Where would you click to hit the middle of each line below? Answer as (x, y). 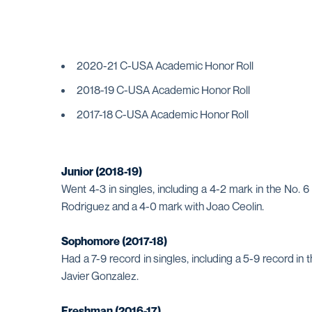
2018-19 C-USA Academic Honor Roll (163, 90)
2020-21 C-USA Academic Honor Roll (165, 65)
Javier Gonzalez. (101, 276)
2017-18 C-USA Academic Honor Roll (163, 114)
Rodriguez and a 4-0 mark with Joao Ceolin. (164, 206)
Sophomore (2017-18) (114, 241)
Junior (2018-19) (102, 171)
